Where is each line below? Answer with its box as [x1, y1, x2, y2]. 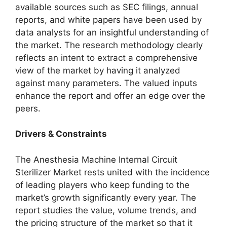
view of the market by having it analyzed [15, 65, 180, 75]
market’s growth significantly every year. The [15, 192, 196, 203]
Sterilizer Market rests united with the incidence [15, 167, 210, 177]
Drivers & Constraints [15, 129, 107, 139]
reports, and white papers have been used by [15, 14, 202, 25]
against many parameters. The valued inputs [15, 78, 197, 88]
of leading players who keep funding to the [15, 179, 190, 190]
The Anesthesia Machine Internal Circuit [15, 154, 177, 165]
